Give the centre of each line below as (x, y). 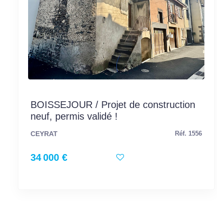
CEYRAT (44, 133)
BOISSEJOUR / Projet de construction (113, 104)
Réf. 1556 (189, 133)
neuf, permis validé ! (74, 116)
